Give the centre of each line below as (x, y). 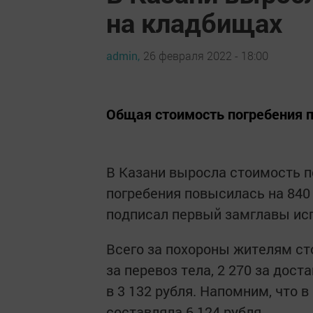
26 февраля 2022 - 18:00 (206, 55)
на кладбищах (194, 22)
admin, (123, 55)
